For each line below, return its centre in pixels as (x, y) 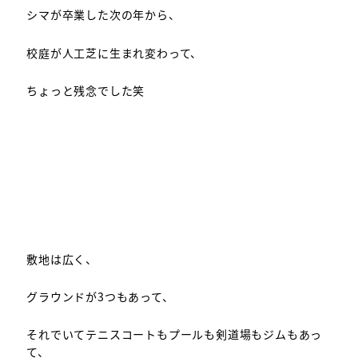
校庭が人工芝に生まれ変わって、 (115, 52)
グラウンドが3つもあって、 (100, 296)
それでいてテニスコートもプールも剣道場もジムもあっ (175, 334)
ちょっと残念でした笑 (86, 90)
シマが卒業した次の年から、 (103, 15)
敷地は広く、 (62, 259)
